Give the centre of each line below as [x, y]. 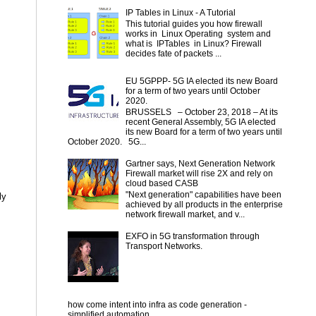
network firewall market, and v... [185, 215]
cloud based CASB [162, 183]
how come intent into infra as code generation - [157, 304]
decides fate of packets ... [173, 54]
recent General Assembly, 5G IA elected [200, 122]
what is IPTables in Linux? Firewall [193, 44]
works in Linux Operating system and [198, 34]
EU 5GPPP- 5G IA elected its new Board [201, 81]
